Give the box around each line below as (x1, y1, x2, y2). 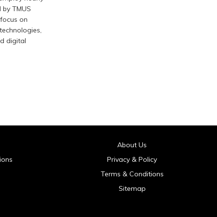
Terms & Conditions (100, 169, 164, 178)
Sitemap (118, 184, 146, 193)
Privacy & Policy (107, 155, 157, 164)
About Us (117, 140, 147, 149)
